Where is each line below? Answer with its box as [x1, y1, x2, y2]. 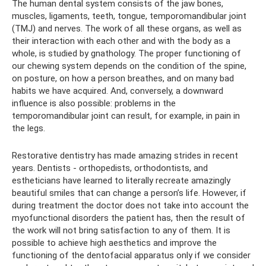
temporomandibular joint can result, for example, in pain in [12, 110, 240, 121]
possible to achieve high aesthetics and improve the [12, 237, 217, 248]
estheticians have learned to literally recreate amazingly [12, 175, 230, 186]
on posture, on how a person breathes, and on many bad [12, 73, 234, 84]
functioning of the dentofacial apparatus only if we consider [12, 250, 251, 261]
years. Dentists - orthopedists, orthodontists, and [12, 163, 208, 173]
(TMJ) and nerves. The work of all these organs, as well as [12, 23, 242, 34]
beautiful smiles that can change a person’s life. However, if [12, 188, 246, 198]
